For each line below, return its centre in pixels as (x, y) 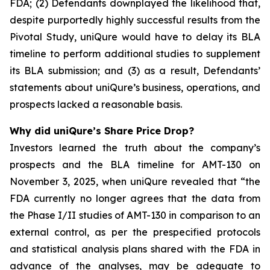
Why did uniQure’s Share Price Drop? (102, 131)
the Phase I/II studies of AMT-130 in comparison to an (135, 215)
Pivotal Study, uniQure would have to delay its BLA (135, 37)
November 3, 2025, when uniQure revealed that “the (135, 181)
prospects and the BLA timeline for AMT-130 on (135, 165)
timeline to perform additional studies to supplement (135, 54)
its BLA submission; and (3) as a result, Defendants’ (135, 71)
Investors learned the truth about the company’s (135, 148)
